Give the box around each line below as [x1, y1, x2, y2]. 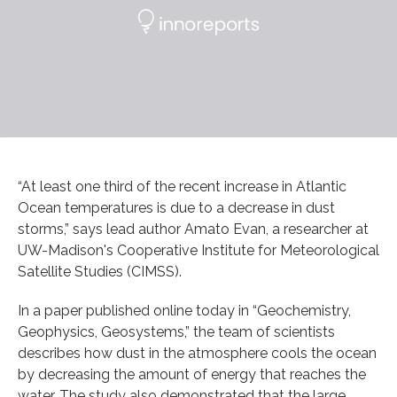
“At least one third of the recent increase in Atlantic [18, 177, 346, 195]
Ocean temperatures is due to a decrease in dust [18, 198, 335, 216]
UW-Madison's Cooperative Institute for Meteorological [18, 241, 379, 259]
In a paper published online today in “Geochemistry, [18, 301, 351, 319]
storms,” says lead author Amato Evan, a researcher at [18, 220, 369, 237]
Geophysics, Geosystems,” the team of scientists [18, 323, 335, 340]
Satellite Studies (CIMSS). [18, 262, 182, 280]
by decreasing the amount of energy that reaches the [18, 365, 366, 383]
